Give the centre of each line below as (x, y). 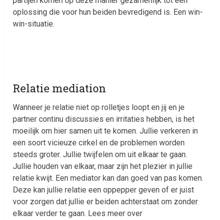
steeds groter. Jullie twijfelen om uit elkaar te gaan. (100, 154)
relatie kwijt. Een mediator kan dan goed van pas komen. (108, 178)
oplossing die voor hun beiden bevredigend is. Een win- (108, 12)
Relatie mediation (60, 88)
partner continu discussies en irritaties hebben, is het (104, 119)
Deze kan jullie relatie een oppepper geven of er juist (104, 190)
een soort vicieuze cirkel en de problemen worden (99, 142)
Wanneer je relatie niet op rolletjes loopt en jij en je (99, 107)
